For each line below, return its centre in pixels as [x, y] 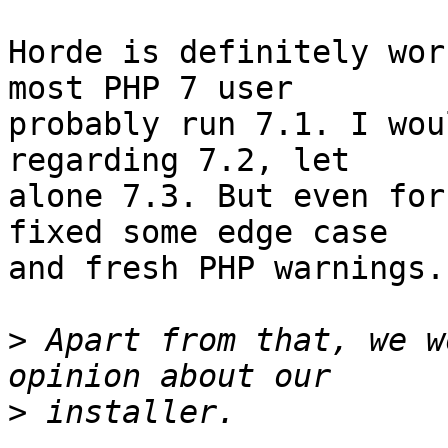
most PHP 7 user [169, 88]
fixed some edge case [217, 232]
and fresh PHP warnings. [226, 268]
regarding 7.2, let [198, 160]
